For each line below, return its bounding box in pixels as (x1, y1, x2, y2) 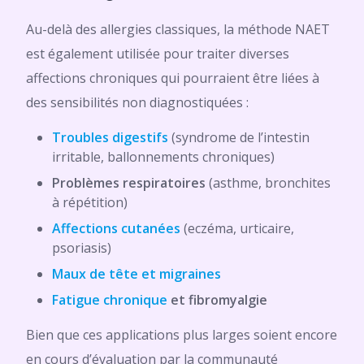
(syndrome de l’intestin (171, 128, 310, 146)
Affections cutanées (52, 219, 180, 237)
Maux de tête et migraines (52, 265, 221, 283)
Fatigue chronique (52, 291, 171, 309)
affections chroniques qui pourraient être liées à (26, 69, 319, 87)
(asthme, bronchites (206, 174, 331, 192)
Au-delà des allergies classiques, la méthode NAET (26, 20, 330, 38)
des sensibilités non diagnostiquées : (26, 93, 249, 111)
